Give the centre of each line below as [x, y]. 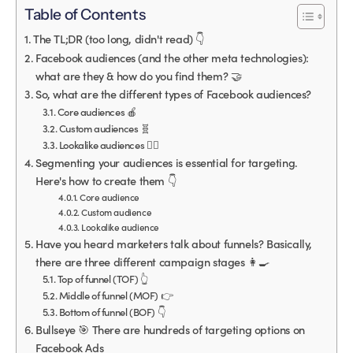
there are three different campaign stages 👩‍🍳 [152, 261]
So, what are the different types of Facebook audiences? [174, 93]
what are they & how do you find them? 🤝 [139, 75]
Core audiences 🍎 [97, 111]
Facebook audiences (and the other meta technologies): [172, 57]
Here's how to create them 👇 [106, 180]
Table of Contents [85, 15]
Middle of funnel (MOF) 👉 [116, 295]
